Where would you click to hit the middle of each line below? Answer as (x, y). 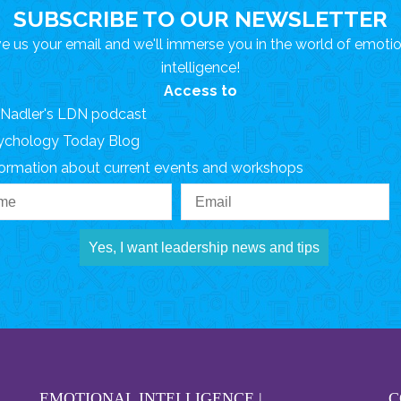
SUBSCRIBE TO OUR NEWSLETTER (200, 19)
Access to (200, 91)
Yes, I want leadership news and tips (204, 248)
